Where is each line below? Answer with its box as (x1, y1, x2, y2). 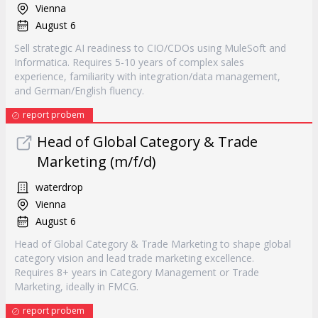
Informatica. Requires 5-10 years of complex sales (14, 55, 244, 69)
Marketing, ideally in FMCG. (14, 280, 138, 293)
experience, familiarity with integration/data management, (14, 70, 280, 83)
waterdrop (35, 180, 83, 194)
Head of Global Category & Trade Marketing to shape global (14, 237, 291, 251)
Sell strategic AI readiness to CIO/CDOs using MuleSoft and (14, 41, 286, 55)
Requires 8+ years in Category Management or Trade (14, 265, 259, 279)
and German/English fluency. (14, 84, 144, 97)
